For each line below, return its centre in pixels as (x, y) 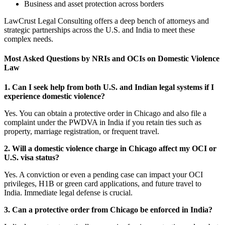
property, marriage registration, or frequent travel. (82, 132)
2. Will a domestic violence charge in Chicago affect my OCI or (110, 149)
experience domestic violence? (54, 96)
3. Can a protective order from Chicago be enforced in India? (108, 210)
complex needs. (29, 39)
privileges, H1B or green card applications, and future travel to (103, 184)
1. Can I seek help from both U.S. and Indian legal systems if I (109, 87)
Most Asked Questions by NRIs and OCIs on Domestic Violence (112, 59)
